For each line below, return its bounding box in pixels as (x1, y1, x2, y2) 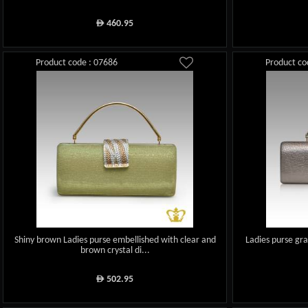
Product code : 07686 (36, 57, 118, 68)
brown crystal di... (80, 245, 150, 256)
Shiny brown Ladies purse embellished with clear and (14, 235, 216, 246)
